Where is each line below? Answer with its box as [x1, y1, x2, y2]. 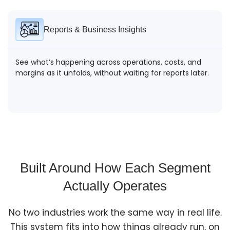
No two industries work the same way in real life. [8, 206, 222, 219]
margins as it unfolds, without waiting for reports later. [15, 67, 209, 78]
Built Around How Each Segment [20, 160, 210, 176]
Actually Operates [63, 178, 167, 194]
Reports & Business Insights [44, 25, 146, 34]
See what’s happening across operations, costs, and [15, 56, 201, 67]
